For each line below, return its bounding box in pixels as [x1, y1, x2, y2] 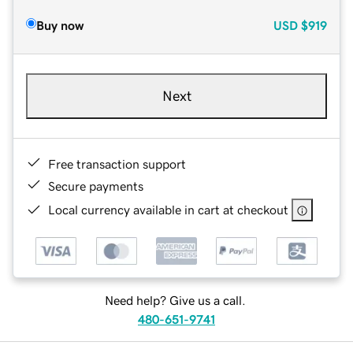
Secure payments [48, 179, 143, 192]
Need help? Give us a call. [104, 294, 246, 307]
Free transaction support [48, 157, 186, 170]
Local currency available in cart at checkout [48, 203, 288, 216]
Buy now [36, 18, 84, 32]
